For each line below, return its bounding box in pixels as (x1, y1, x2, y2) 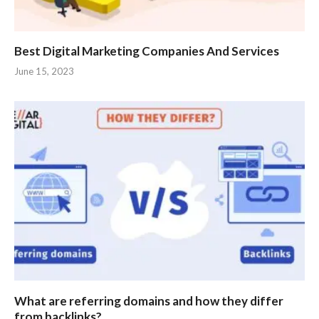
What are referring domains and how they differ (14, 293, 283, 308)
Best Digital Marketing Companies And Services (14, 43, 279, 58)
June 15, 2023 (14, 66, 74, 78)
